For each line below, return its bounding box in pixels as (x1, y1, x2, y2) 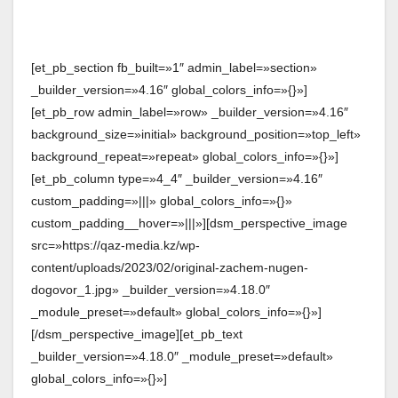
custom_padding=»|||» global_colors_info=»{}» (31, 193, 292, 208)
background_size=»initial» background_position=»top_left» (31, 126, 361, 141)
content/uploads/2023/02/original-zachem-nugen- (31, 259, 308, 275)
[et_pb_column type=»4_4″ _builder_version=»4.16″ (31, 171, 322, 186)
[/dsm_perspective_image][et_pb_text (31, 326, 243, 341)
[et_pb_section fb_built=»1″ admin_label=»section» (31, 60, 317, 75)
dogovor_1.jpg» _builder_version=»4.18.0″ (31, 282, 270, 297)
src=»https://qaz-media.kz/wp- (31, 237, 200, 252)
